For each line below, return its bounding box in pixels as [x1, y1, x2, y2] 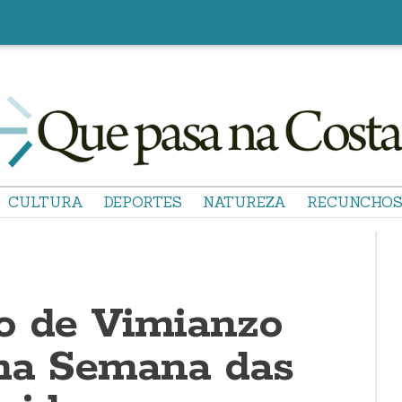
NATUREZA [203, 193, 286, 211]
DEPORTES [104, 193, 182, 211]
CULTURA [8, 193, 83, 211]
